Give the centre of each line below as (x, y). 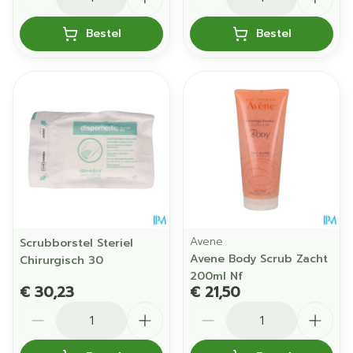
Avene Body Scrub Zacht (259, 259)
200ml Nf (216, 276)
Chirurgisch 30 (61, 260)
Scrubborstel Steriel (76, 243)
